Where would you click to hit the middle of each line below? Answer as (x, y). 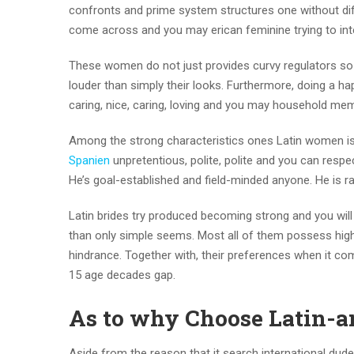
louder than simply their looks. (146, 85)
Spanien (89, 160)
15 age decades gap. (122, 275)
